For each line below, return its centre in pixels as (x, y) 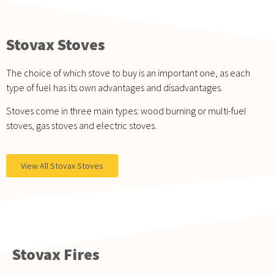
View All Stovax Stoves (62, 165)
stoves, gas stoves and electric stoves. (81, 126)
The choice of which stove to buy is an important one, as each (128, 72)
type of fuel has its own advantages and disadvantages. (114, 87)
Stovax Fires (56, 254)
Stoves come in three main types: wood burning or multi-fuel (126, 111)
